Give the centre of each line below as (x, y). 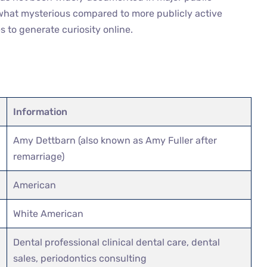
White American (49, 213)
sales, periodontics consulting (80, 258)
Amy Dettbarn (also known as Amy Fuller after (115, 140)
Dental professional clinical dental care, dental (117, 242)
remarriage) (39, 156)
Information (41, 111)
